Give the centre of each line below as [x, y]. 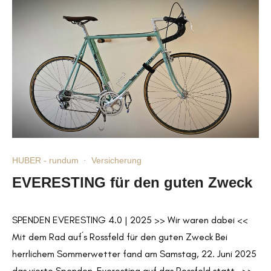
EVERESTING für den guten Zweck [132, 183]
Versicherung [116, 161]
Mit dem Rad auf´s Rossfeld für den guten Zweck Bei [120, 237]
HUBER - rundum [45, 161]
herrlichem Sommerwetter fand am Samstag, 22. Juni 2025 [134, 254]
